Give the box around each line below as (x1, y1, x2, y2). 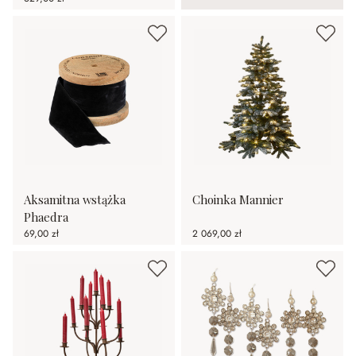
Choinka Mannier (192, 192, 284, 207)
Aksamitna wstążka (24, 192, 126, 207)
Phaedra (24, 209, 68, 225)
